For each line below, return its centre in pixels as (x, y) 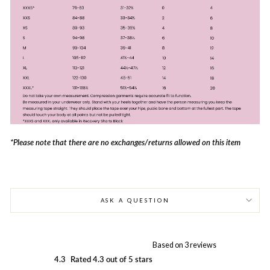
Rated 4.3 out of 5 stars (111, 259)
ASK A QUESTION (135, 200)
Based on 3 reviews (184, 245)
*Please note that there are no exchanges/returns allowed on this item (125, 142)
